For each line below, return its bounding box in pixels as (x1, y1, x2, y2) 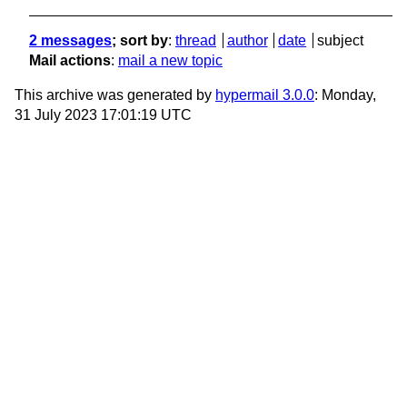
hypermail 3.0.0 (215, 87, 314, 104)
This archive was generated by (15, 87, 215, 104)
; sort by (112, 33, 168, 49)
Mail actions (29, 53, 111, 69)
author (226, 33, 268, 49)
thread (175, 33, 216, 49)
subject (316, 33, 363, 49)
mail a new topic (118, 53, 223, 69)
